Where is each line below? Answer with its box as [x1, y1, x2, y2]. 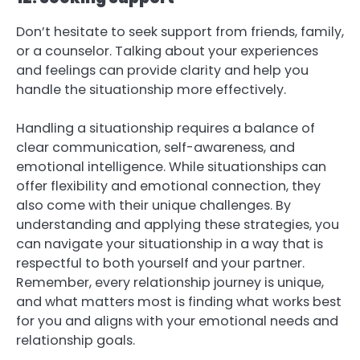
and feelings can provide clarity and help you [16, 61, 309, 80]
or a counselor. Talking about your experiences [16, 42, 318, 61]
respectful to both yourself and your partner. [16, 254, 305, 273]
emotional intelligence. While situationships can [16, 157, 326, 177]
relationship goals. [16, 331, 135, 350]
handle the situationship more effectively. [16, 80, 286, 100]
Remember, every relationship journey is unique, [16, 273, 324, 292]
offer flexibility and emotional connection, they [16, 177, 321, 196]
